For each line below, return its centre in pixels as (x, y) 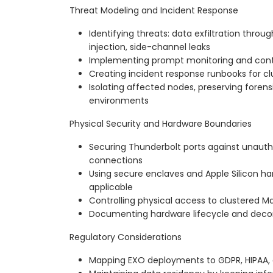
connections (116, 161)
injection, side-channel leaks (150, 47)
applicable (111, 187)
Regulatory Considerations (126, 237)
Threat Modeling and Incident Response (154, 11)
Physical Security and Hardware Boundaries (161, 124)
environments (119, 101)
